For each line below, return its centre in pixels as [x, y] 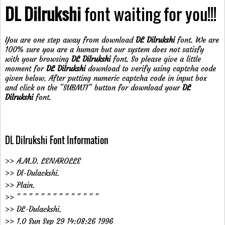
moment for [26, 68]
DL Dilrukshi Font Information [57, 140]
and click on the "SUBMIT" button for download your [94, 87]
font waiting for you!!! [149, 14]
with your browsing [38, 59]
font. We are [197, 40]
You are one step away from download [70, 40]
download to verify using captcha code [151, 68]
